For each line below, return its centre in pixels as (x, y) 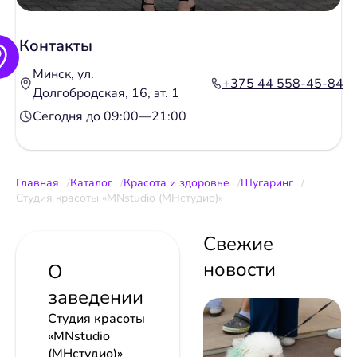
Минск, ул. (63, 75)
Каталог (91, 183)
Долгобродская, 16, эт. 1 (106, 94)
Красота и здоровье (177, 183)
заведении (96, 298)
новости (239, 270)
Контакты (56, 46)
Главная (37, 183)
